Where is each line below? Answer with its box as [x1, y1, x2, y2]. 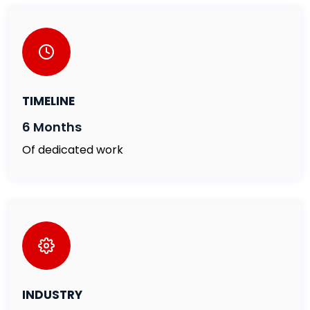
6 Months [22, 118, 82, 136]
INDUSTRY [22, 286, 82, 303]
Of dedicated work [22, 142, 123, 158]
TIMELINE [22, 93, 75, 109]
